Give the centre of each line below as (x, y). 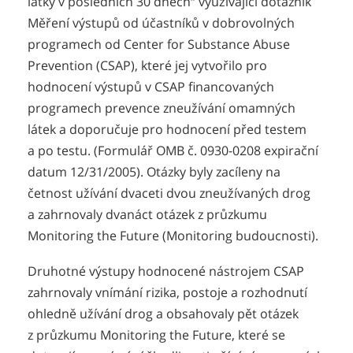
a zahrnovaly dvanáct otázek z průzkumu (147, 215)
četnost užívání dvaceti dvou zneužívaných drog (169, 193)
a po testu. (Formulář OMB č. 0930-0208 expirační (173, 151)
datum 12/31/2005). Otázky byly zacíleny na (154, 172)
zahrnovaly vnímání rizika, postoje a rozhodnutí (167, 293)
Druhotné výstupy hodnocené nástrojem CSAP (166, 271)
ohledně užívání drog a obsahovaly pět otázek (163, 314)
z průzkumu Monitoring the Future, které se (156, 335)
